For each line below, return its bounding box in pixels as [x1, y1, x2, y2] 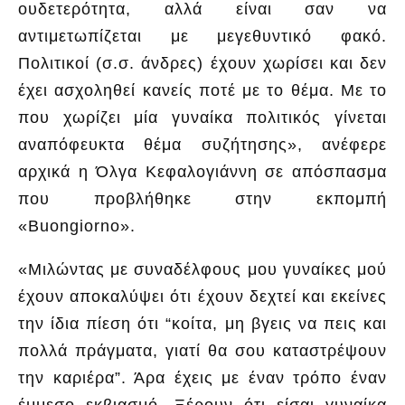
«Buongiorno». [18, 216, 136, 235]
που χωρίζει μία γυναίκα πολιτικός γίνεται [18, 108, 387, 127]
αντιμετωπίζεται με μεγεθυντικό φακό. [18, 26, 387, 45]
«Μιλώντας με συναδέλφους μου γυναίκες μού [18, 259, 387, 278]
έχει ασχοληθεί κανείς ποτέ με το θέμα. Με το [18, 80, 387, 99]
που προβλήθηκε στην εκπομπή [18, 189, 387, 208]
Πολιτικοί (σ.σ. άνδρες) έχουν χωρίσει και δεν [18, 53, 387, 72]
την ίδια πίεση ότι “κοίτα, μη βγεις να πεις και [18, 314, 387, 333]
